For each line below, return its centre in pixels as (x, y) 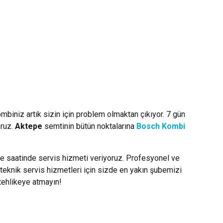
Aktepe (30, 126)
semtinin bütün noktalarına (90, 126)
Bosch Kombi (161, 126)
